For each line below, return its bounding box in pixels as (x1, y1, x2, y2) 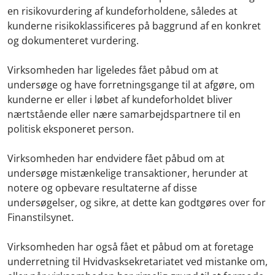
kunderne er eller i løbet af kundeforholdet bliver (7, 92, 233, 106)
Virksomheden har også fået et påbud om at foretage (7, 239, 254, 254)
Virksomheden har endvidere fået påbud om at (7, 151, 225, 165)
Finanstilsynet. (7, 210, 76, 224)
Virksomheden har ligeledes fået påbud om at (7, 63, 219, 77)
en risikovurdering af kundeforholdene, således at (7, 4, 238, 18)
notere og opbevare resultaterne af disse (7, 180, 197, 195)
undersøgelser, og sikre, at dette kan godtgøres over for (7, 195, 266, 209)
